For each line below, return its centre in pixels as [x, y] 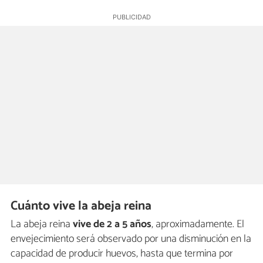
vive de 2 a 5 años [112, 224]
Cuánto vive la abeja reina [81, 206]
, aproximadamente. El [198, 224]
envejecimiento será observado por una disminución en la [131, 239]
